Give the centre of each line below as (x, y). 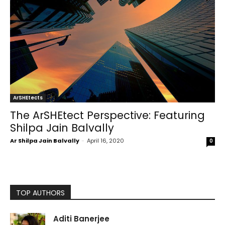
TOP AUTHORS (40, 193)
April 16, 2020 (105, 141)
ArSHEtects (28, 98)
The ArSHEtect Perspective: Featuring (107, 115)
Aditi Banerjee (81, 219)
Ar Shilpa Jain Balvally (45, 141)
